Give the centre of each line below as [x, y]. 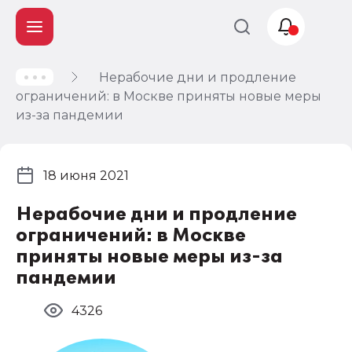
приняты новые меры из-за [149, 257]
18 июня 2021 [86, 175]
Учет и [60, 87]
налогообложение [105, 104]
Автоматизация [93, 133]
